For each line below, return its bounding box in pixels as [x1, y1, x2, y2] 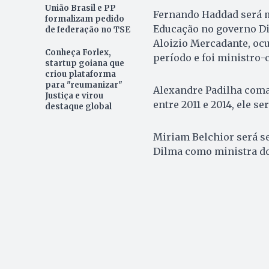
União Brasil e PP [44, 2, 116, 13]
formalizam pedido [44, 13, 124, 24]
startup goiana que [44, 58, 124, 68]
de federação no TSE [44, 24, 130, 35]
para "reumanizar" [44, 79, 122, 90]
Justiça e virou [44, 90, 103, 101]
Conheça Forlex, [44, 47, 111, 58]
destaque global [44, 101, 112, 112]
